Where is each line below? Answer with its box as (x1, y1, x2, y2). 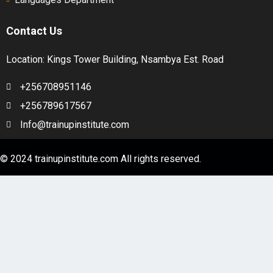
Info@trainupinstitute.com (19, 119, 129, 131)
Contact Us (6, 24, 62, 38)
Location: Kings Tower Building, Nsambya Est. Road (6, 54, 224, 66)
